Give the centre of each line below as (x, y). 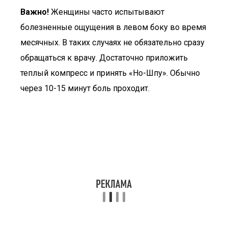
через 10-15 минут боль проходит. (85, 88)
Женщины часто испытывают (107, 12)
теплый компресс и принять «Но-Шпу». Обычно (110, 73)
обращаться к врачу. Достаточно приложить (104, 58)
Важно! (35, 12)
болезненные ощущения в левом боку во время (113, 27)
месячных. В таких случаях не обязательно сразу (112, 42)
